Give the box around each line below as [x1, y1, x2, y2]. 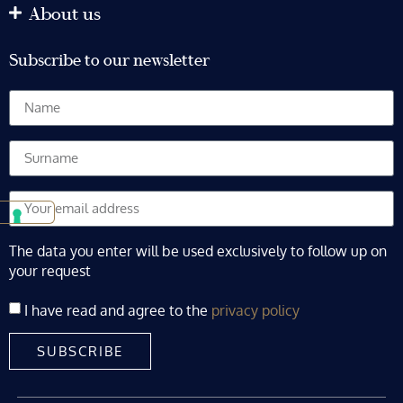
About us [29, 3, 102, 25]
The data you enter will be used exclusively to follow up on [9, 241, 387, 260]
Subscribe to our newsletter [9, 49, 210, 71]
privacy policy [211, 300, 300, 319]
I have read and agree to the [24, 300, 211, 319]
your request [9, 261, 91, 280]
